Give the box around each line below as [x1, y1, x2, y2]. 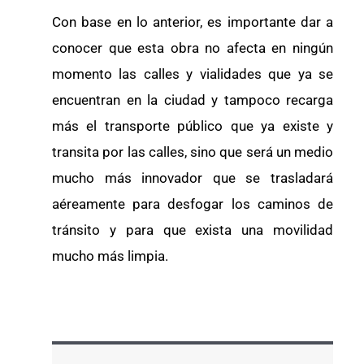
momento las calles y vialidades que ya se [52, 65, 333, 82]
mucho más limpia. [52, 247, 168, 264]
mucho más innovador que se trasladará [52, 169, 333, 186]
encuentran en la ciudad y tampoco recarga [52, 91, 333, 108]
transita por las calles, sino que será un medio [52, 143, 333, 160]
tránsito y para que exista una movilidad [52, 221, 333, 238]
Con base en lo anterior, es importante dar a [52, 13, 333, 30]
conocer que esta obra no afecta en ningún [52, 39, 333, 56]
